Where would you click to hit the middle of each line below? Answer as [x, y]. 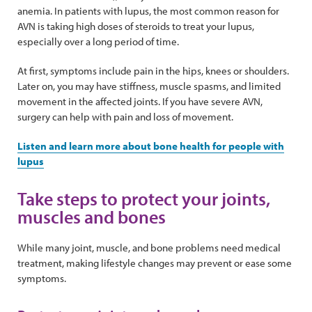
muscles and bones [92, 217]
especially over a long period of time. [98, 42]
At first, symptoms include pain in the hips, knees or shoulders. [153, 71]
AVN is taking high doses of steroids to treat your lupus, [136, 26]
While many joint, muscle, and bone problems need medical [149, 248]
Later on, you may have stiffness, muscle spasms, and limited [149, 86]
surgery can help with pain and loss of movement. [125, 117]
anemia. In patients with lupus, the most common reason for [148, 11]
